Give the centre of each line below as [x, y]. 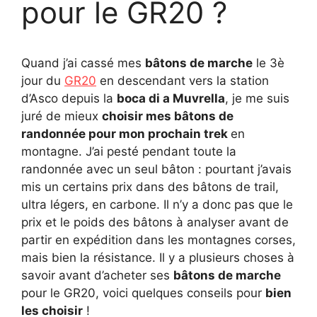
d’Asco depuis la [69, 99]
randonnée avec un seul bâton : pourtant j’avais [156, 169]
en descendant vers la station [183, 81]
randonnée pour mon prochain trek [126, 134]
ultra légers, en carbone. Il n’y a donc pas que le [157, 205]
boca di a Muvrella [171, 99]
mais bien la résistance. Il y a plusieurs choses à [158, 258]
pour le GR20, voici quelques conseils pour [143, 293]
